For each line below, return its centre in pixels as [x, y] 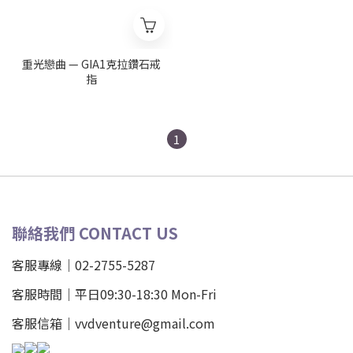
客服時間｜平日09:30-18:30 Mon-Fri [116, 294]
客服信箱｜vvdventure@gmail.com [113, 323]
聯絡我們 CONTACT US [95, 233]
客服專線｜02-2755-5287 [85, 265]
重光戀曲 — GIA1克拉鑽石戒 [91, 64]
